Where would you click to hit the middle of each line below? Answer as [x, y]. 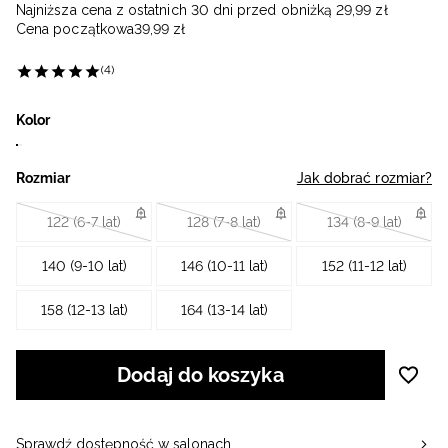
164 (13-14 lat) [224, 310]
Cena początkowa [75, 29]
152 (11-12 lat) [364, 266]
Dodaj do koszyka [200, 375]
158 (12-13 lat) [84, 310]
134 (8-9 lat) [364, 222]
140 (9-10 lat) [84, 266]
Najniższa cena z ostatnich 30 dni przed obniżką [174, 10]
